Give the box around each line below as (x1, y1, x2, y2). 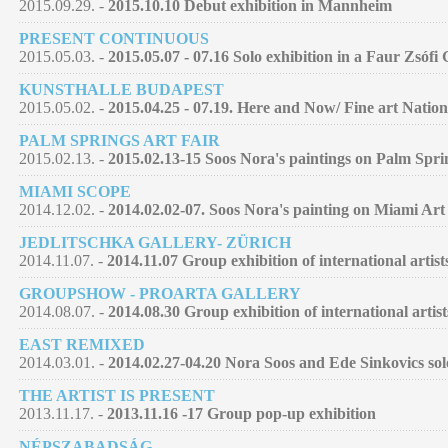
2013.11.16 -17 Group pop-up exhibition (107, 404, 376, 422)
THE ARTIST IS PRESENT (19, 386, 215, 404)
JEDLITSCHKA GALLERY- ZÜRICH (19, 233, 291, 251)
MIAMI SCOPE (19, 182, 131, 200)
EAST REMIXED (19, 335, 145, 353)
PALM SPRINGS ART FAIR (19, 131, 220, 149)
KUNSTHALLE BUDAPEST (19, 80, 224, 98)
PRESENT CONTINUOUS (19, 29, 209, 47)
